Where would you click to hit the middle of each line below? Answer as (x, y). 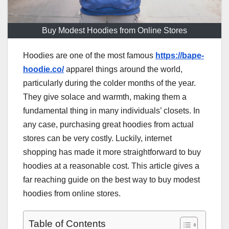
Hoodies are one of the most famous (89, 56)
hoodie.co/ (43, 70)
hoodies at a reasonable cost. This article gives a (111, 166)
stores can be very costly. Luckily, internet (97, 139)
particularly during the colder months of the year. (109, 83)
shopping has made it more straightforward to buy (112, 152)
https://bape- (180, 56)
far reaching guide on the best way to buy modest (111, 180)
